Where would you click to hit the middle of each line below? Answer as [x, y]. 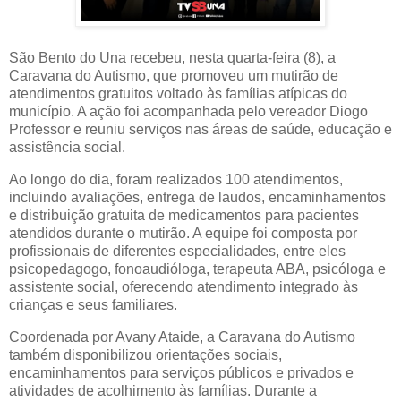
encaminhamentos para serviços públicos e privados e [181, 372]
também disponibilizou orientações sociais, [145, 354]
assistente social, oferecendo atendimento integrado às [183, 287]
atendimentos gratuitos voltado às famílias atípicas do [178, 94]
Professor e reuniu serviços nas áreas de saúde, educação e [200, 130]
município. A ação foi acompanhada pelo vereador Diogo [188, 112]
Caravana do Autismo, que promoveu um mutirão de [174, 76]
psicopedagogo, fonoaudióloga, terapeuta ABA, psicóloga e [197, 269]
